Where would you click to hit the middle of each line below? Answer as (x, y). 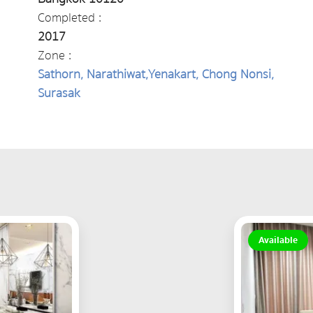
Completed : (69, 18)
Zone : (54, 56)
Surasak (59, 93)
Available (278, 240)
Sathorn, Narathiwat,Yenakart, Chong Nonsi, (155, 74)
